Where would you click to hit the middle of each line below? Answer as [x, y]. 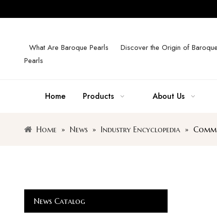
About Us [169, 96]
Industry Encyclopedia [140, 129]
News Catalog [60, 201]
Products [98, 96]
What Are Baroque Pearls [69, 47]
